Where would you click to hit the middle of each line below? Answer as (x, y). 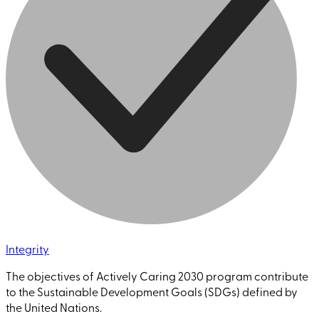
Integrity (27, 248)
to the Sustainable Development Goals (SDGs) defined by (152, 291)
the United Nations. (54, 307)
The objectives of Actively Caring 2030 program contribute (157, 275)
